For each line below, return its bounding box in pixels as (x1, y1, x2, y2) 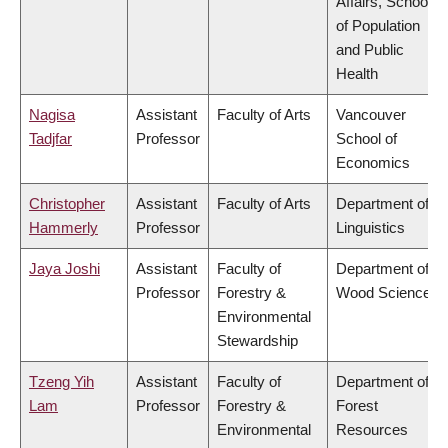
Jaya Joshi (29, 260, 100, 278)
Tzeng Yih (29, 373, 94, 391)
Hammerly (29, 219, 98, 237)
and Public (336, 41, 404, 59)
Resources (336, 421, 408, 439)
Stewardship (217, 332, 298, 350)
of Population (336, 17, 420, 35)
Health (336, 65, 378, 83)
